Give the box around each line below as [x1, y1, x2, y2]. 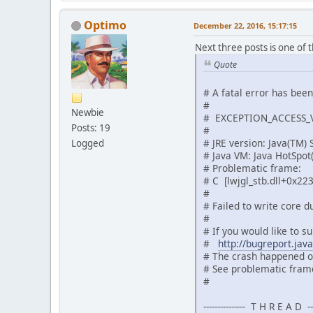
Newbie [71, 105, 104, 119]
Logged [71, 136, 104, 150]
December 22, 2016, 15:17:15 [194, 20, 297, 31]
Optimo [84, 17, 126, 33]
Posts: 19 [71, 121, 110, 134]
